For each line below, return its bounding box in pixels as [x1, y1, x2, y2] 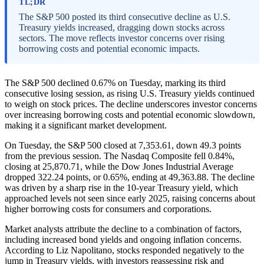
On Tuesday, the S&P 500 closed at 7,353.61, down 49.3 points [5, 140, 241, 150]
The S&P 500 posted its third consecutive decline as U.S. [19, 12, 230, 22]
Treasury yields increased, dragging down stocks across [19, 22, 225, 32]
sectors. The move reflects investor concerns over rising [19, 33, 225, 43]
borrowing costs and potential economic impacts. [19, 44, 200, 54]
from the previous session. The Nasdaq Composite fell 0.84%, [5, 151, 235, 161]
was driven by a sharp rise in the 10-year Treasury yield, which [5, 183, 238, 193]
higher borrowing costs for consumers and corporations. [5, 204, 212, 214]
